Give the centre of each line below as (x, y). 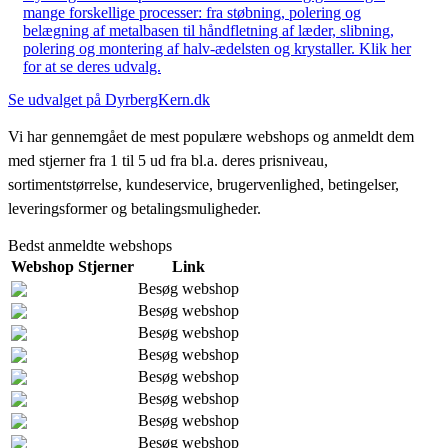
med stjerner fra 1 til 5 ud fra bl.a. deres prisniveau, (168, 160)
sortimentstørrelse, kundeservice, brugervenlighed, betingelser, (203, 184)
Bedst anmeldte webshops (90, 245)
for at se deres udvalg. (92, 66)
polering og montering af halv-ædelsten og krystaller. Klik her (217, 48)
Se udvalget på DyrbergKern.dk (109, 99)
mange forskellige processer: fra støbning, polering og (192, 12)
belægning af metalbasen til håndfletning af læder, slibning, (208, 30)
